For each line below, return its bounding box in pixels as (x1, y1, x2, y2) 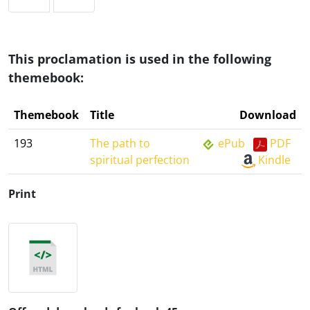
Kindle (258, 152, 291, 167)
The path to (90, 136, 150, 151)
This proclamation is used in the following (8, 51, 271, 67)
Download (239, 107, 296, 122)
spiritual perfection (90, 152, 190, 167)
